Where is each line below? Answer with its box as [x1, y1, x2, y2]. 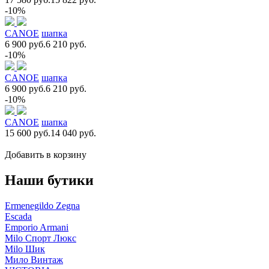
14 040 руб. [50, 127, 96, 138]
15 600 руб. [5, 127, 50, 138]
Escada [5, 211, 32, 222]
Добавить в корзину [5, 149, 86, 160]
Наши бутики [5, 172, 94, 188]
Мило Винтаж [5, 254, 63, 265]
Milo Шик [5, 243, 45, 254]
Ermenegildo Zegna [5, 200, 80, 211]
